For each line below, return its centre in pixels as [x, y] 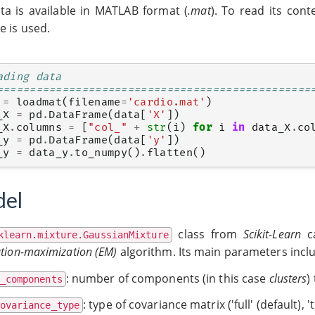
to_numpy [101, 153]
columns [39, 128]
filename [95, 103]
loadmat [39, 103]
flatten [169, 153]
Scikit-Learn [272, 234]
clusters [288, 278]
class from [207, 234]
